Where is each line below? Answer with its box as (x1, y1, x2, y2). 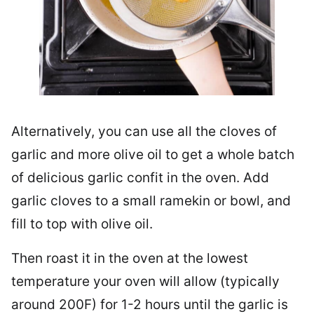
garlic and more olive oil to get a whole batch (11, 146, 294, 163)
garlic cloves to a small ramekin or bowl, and (11, 193, 291, 210)
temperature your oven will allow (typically (11, 273, 280, 290)
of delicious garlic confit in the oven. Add (11, 170, 269, 186)
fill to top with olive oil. (11, 216, 153, 233)
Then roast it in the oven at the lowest (11, 250, 248, 267)
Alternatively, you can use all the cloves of (11, 123, 277, 140)
